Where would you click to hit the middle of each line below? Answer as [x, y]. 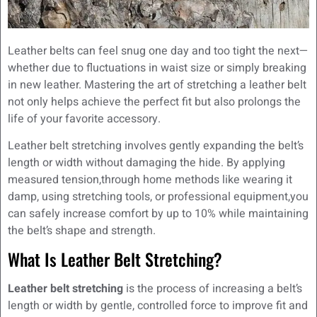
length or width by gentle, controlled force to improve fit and [158, 306]
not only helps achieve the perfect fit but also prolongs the [154, 102]
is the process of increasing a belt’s [213, 289]
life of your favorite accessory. [86, 119]
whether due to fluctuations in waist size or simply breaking [157, 68]
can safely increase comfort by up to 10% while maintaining [158, 214]
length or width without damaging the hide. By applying [146, 163]
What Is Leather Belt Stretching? [115, 259]
